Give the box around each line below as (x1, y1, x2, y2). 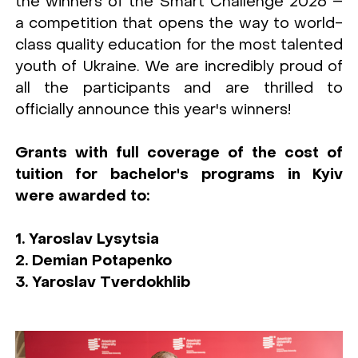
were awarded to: (14, 189, 149, 204)
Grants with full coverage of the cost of (14, 145, 344, 161)
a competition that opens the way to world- (14, 16, 344, 31)
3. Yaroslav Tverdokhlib (14, 275, 190, 290)
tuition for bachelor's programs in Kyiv (14, 167, 344, 182)
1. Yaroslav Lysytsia (14, 232, 159, 247)
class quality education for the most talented (14, 38, 344, 53)
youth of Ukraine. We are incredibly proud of (14, 59, 344, 74)
